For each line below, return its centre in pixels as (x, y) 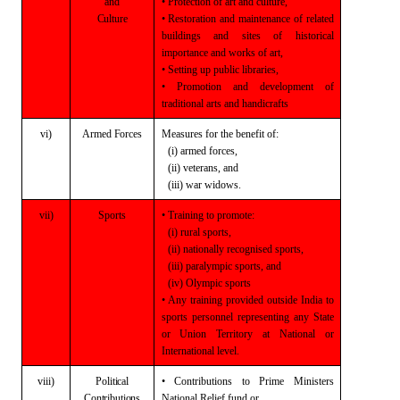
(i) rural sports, (200, 232)
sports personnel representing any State (247, 317)
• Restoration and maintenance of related (247, 18)
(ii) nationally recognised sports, (236, 249)
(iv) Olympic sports (210, 283)
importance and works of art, (222, 52)
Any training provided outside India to (250, 300)
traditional (182, 103)
